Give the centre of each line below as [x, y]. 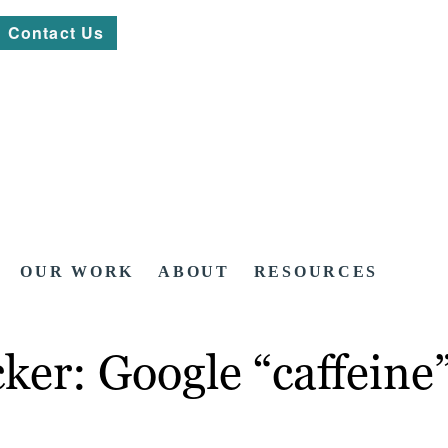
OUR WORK [77, 272]
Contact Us [56, 32]
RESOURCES [316, 272]
